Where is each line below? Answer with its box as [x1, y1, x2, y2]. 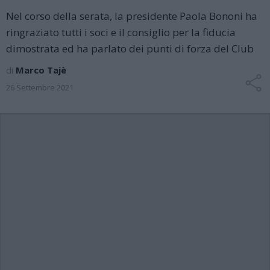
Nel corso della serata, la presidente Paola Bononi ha [6, 9, 257, 23]
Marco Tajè [16, 64, 66, 76]
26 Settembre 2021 [6, 82, 74, 93]
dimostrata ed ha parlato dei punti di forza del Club [6, 42, 254, 55]
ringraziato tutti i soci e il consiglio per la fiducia [6, 25, 236, 39]
